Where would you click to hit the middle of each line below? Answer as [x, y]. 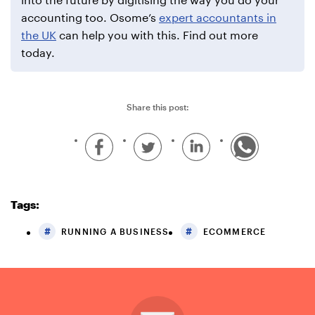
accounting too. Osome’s [90, 18]
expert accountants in [218, 18]
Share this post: [157, 107]
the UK [39, 35]
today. [38, 53]
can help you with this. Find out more [157, 35]
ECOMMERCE [234, 232]
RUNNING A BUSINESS [115, 232]
